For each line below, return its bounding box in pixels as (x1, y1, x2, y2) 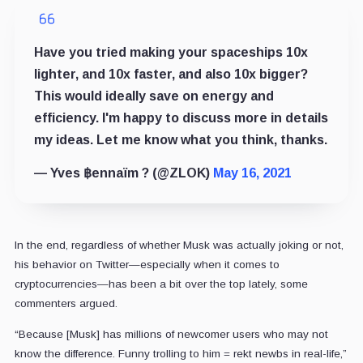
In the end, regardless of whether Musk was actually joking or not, (14, 238, 344, 251)
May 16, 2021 (212, 165, 292, 180)
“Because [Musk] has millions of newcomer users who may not (14, 327, 328, 340)
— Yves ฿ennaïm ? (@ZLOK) (33, 165, 213, 180)
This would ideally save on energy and (33, 88, 274, 103)
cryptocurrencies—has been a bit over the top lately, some (14, 277, 308, 290)
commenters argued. (14, 297, 117, 310)
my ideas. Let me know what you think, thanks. (33, 132, 327, 147)
